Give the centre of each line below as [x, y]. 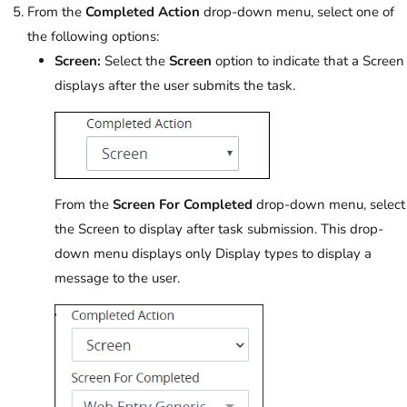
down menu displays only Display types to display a [213, 254]
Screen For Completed [183, 205]
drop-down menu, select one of [297, 12]
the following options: [93, 37]
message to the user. [117, 278]
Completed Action [143, 12]
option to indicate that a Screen [308, 61]
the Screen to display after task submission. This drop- [219, 229]
